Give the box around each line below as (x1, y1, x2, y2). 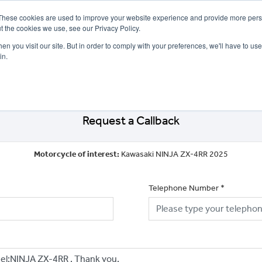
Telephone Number (149, 182, 219, 193)
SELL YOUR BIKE (56, 63, 107, 72)
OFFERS (15, 63, 42, 72)
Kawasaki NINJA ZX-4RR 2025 (121, 149, 228, 159)
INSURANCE (153, 63, 191, 72)
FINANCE (116, 63, 144, 72)
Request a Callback (82, 113, 180, 127)
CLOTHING (200, 63, 235, 72)
